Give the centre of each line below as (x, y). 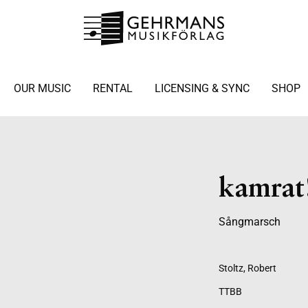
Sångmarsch (250, 222)
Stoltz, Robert (247, 268)
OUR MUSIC (42, 88)
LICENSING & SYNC (202, 88)
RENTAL (112, 88)
